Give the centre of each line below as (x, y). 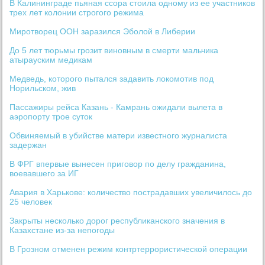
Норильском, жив (43, 88)
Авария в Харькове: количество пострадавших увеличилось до (131, 193)
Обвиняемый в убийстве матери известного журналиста (119, 136)
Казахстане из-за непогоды (62, 230)
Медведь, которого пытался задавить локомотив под (112, 79)
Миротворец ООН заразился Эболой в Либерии (103, 32)
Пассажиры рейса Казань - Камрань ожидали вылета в (116, 107)
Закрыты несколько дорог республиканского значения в (117, 221)
